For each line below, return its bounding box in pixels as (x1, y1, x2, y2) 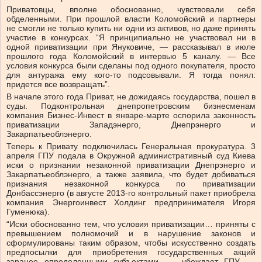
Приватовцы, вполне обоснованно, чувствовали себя (6, 5, 256, 15)
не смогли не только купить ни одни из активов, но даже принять (6, 23, 256, 33)
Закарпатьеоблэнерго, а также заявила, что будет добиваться (6, 170, 256, 180)
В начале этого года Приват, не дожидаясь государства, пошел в (6, 92, 256, 102)
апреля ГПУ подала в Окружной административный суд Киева (6, 151, 256, 161)
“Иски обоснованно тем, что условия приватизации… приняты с (6, 219, 256, 229)
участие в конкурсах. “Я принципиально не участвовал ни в (6, 33, 256, 43)
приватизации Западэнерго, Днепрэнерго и (6, 120, 256, 130)
